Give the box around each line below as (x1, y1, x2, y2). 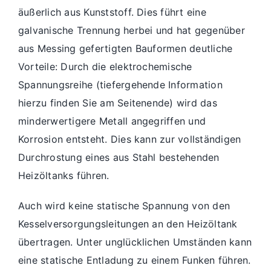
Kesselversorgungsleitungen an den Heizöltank (18, 217, 238, 230)
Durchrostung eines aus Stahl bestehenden (18, 151, 220, 163)
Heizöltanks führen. (18, 169, 109, 181)
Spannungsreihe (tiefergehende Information (18, 78, 223, 91)
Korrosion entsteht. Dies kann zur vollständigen (18, 132, 241, 145)
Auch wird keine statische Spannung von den (18, 199, 230, 212)
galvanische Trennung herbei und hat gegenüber (18, 24, 245, 36)
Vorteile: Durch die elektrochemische (18, 60, 192, 73)
